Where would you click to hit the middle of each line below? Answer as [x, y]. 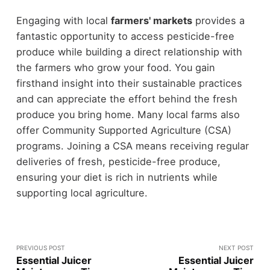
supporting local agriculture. [82, 193]
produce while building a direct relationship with [129, 52]
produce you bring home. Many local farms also [128, 115]
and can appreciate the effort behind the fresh [127, 99]
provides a [218, 21]
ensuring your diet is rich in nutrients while [117, 177]
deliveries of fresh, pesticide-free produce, [118, 162]
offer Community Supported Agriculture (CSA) [124, 130]
